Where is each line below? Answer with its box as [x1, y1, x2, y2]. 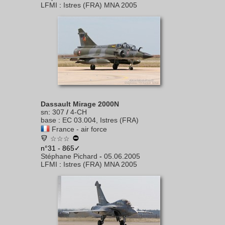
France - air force [52, 125, 107, 133]
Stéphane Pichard [41, 152, 97, 160]
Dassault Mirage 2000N [41, 100, 119, 108]
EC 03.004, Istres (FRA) [62, 116, 139, 124]
